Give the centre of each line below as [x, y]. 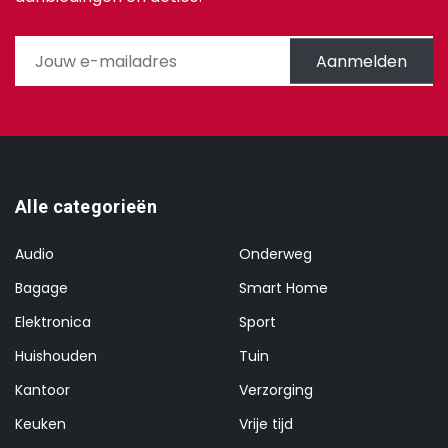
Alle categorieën [86, 207]
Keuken [40, 424]
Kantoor [42, 390]
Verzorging [276, 390]
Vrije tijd [266, 424]
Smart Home [283, 288]
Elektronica [53, 322]
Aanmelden [361, 61]
